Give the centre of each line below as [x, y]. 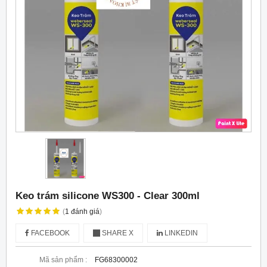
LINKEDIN [180, 233]
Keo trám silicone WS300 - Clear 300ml [108, 195]
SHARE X [117, 233]
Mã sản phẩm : [63, 260]
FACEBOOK [49, 233]
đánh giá [85, 211]
